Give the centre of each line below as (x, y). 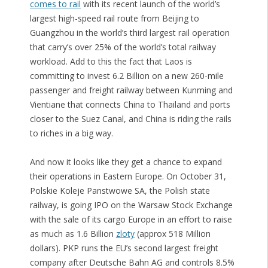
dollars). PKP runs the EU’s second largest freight (124, 248)
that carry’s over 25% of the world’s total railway (123, 47)
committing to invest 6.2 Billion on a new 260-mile (127, 76)
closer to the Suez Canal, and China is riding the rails (130, 119)
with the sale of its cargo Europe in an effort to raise (131, 220)
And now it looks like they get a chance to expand (126, 162)
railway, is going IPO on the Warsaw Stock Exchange (131, 205)
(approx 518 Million (172, 234)
